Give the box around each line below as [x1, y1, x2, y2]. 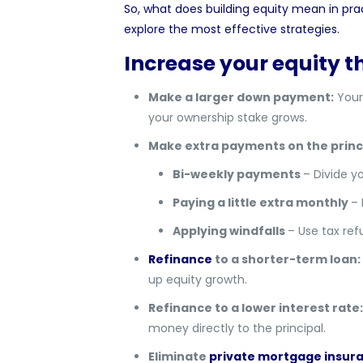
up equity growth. [147, 271, 247, 288]
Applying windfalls [172, 223, 288, 239]
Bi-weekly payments [172, 166, 303, 182]
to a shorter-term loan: [211, 251, 361, 267]
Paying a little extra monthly [172, 194, 351, 211]
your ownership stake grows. [147, 109, 307, 126]
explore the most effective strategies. [123, 21, 340, 37]
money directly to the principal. [147, 320, 326, 336]
